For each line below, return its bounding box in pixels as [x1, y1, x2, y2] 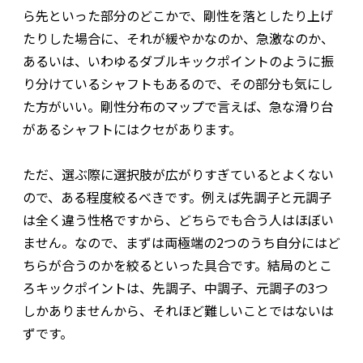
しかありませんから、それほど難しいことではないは [23, 300, 334, 320]
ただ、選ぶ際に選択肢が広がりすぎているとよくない [23, 164, 334, 184]
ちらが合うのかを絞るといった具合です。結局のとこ [23, 254, 332, 275]
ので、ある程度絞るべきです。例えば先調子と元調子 [23, 186, 331, 207]
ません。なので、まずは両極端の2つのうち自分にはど [23, 232, 340, 252]
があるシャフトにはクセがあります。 [23, 118, 241, 139]
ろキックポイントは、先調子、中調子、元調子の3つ [23, 277, 328, 297]
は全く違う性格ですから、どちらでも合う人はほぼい [23, 209, 334, 229]
